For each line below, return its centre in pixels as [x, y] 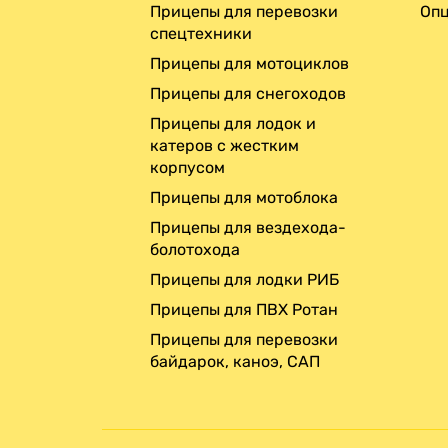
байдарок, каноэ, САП [235, 361]
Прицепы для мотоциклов [249, 63]
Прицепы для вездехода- [248, 227]
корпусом [187, 167]
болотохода [195, 249]
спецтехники [201, 33]
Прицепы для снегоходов [248, 93]
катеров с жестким [224, 145]
